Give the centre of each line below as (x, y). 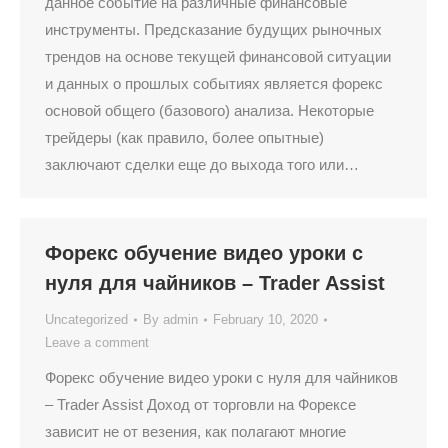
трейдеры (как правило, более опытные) (184, 137)
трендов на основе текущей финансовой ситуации (218, 56)
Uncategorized (86, 319)
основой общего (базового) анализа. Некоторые (209, 110)
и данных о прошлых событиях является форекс (214, 83)
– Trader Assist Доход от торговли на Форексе (200, 404)
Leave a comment (97, 342)
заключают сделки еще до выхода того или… (202, 164)
